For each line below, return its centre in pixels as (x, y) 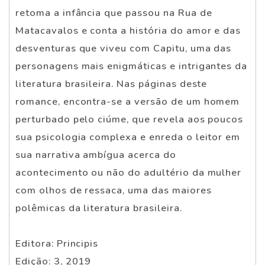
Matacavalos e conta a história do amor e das (128, 30)
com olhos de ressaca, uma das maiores (114, 190)
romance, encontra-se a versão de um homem (128, 101)
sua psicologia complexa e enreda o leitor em (128, 137)
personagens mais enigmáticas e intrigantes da (132, 66)
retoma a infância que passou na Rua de (114, 12)
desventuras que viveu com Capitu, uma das (124, 48)
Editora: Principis (57, 243)
